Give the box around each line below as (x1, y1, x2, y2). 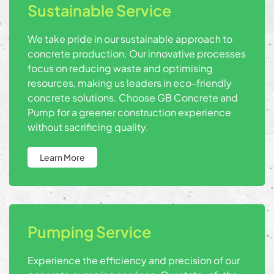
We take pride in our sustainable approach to (28, 32, 232, 46)
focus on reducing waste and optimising (28, 62, 213, 75)
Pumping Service (28, 222, 151, 242)
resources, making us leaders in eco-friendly (28, 76, 232, 90)
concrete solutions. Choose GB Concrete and (28, 91, 238, 105)
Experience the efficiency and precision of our (28, 254, 240, 267)
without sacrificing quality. (28, 120, 149, 134)
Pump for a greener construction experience (28, 106, 231, 119)
